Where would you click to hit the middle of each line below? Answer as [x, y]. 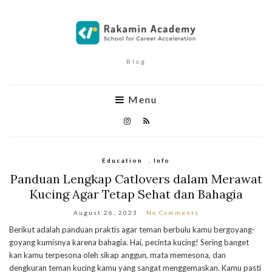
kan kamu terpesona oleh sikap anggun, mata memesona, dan [117, 255]
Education [122, 160]
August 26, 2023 [105, 212]
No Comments [172, 212]
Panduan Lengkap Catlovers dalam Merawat [136, 179]
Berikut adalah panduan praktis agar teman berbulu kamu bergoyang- [132, 229]
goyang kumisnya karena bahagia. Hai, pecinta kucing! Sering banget [129, 242]
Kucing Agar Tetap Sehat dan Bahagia [136, 194]
